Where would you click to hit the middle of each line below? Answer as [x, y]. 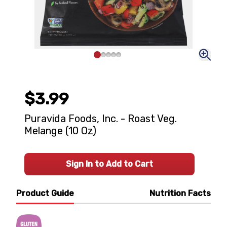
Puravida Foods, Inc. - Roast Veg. [101, 119]
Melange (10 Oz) [60, 131]
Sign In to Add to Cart [109, 164]
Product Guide [45, 193]
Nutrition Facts [180, 193]
